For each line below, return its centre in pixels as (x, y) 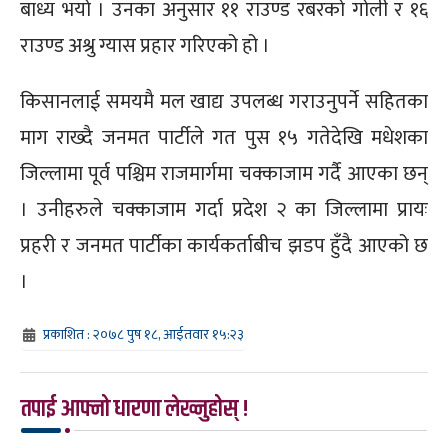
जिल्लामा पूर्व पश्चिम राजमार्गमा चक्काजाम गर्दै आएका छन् (224, 174)
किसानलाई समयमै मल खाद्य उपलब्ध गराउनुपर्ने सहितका (224, 102)
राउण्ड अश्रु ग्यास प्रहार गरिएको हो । (145, 46)
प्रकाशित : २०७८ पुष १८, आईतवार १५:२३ (143, 335)
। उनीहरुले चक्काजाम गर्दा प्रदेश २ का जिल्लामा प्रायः (224, 210)
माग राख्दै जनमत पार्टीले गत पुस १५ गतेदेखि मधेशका (224, 138)
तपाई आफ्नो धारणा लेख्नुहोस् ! (135, 409)
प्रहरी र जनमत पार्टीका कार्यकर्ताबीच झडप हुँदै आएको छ (224, 246)
